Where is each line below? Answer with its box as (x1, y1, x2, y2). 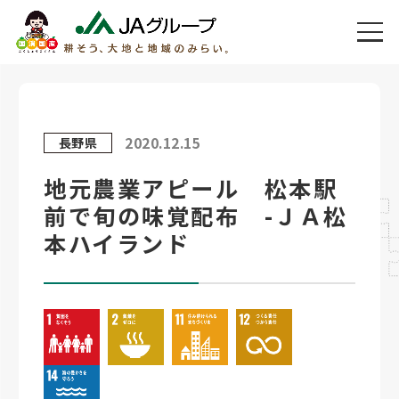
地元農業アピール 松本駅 (44, 172, 338, 205)
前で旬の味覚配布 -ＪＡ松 (44, 199, 348, 232)
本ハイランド (44, 227, 191, 260)
